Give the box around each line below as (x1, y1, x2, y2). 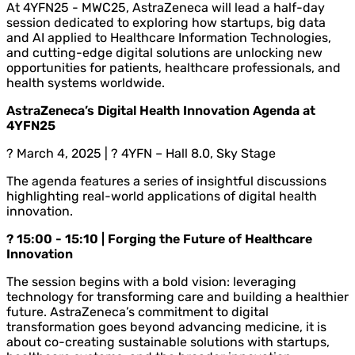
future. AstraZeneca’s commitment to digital (6, 303, 269, 319)
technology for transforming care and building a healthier (6, 288, 349, 304)
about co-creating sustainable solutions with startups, (6, 334, 330, 349)
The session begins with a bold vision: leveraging (6, 273, 296, 289)
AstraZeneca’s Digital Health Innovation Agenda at (6, 102, 315, 118)
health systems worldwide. (6, 74, 168, 90)
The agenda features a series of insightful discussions (6, 173, 326, 189)
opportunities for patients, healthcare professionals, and (6, 59, 341, 75)
